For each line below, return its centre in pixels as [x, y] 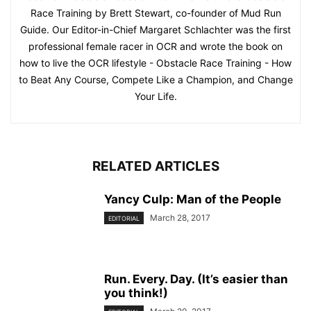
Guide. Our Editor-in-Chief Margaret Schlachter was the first [155, 29]
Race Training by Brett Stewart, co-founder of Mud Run [155, 12]
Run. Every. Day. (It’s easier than [196, 279]
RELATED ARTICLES [155, 166]
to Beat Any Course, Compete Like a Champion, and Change [155, 79]
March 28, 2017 [180, 217]
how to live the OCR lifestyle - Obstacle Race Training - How [155, 62]
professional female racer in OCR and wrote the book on [155, 46]
